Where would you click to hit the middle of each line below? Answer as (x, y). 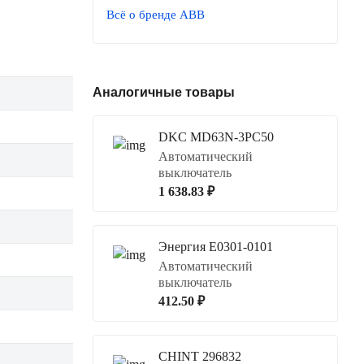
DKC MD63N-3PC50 (216, 136)
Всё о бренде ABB (156, 14)
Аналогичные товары (164, 92)
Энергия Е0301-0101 (216, 246)
